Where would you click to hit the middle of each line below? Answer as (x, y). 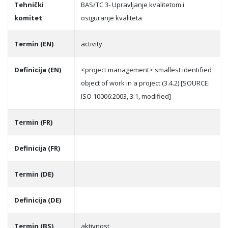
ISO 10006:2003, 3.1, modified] (126, 96)
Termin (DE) (34, 174)
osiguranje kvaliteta (111, 18)
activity (92, 44)
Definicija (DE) (38, 200)
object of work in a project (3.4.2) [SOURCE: (145, 83)
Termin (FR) (33, 122)
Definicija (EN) (38, 70)
